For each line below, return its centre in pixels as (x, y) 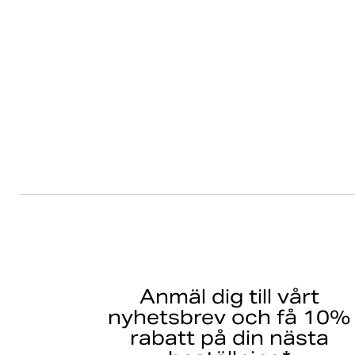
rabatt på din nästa (229, 338)
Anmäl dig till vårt (229, 297)
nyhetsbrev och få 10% (229, 317)
